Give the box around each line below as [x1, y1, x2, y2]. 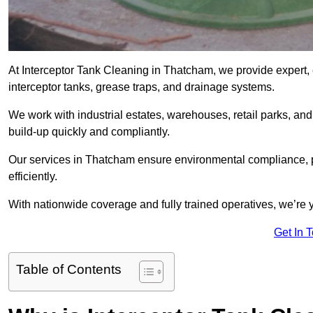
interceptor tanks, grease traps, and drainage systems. [8, 81, 275, 94]
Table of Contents [16, 262, 122, 277]
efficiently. [8, 170, 57, 183]
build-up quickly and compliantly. [8, 126, 170, 138]
